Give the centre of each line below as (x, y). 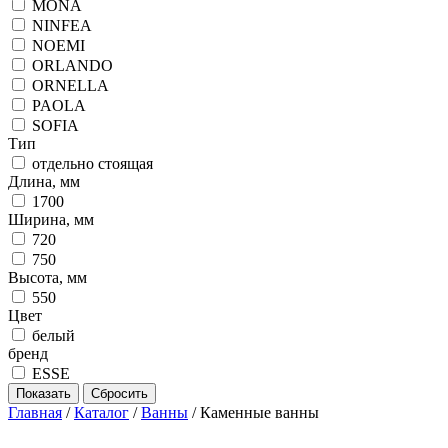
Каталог (101, 412)
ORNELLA (70, 85)
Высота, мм (47, 277)
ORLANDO (72, 65)
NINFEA (62, 25)
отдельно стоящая (92, 163)
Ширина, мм (51, 219)
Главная (35, 412)
